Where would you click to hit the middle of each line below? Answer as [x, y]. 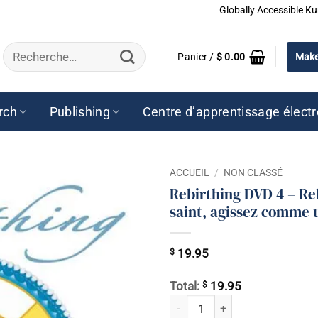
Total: [186, 287]
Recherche [28, 47]
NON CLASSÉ [253, 172]
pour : [16, 60]
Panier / [197, 57]
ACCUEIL [190, 172]
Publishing [80, 112]
